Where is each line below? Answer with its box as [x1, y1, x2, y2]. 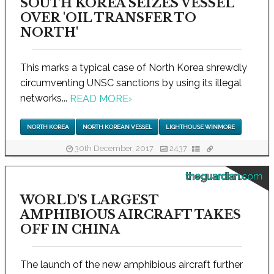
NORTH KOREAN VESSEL [82, 124, 152, 131]
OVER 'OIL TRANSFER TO [20, 10, 196, 25]
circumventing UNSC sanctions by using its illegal [20, 76, 242, 89]
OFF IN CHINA [20, 222, 120, 237]
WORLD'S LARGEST [20, 193, 158, 208]
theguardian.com [185, 171, 262, 183]
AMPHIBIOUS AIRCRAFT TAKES [20, 207, 241, 223]
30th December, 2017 [73, 144, 155, 153]
